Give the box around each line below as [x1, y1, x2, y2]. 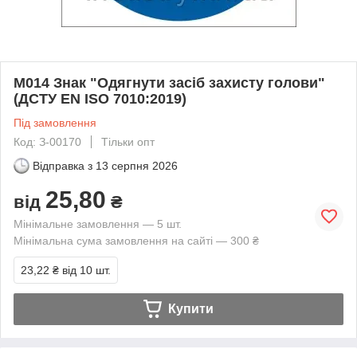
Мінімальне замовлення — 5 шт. [14, 217, 182, 230]
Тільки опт [101, 135, 155, 148]
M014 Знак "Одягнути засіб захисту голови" [14, 74, 325, 91]
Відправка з [33, 159, 92, 172]
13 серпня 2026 [96, 159, 178, 172]
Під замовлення [14, 116, 96, 129]
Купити [167, 301, 214, 316]
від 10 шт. [62, 263, 111, 277]
